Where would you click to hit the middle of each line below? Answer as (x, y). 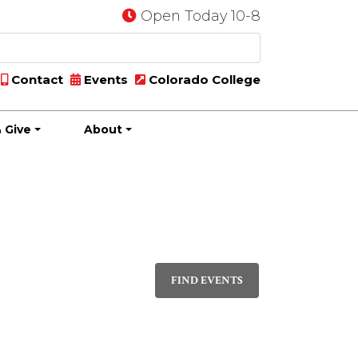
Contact (36, 80)
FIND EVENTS (207, 280)
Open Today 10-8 (201, 16)
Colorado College (203, 80)
